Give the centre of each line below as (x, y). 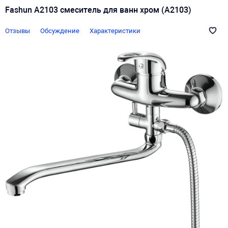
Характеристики (115, 31)
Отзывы (18, 31)
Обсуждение (60, 31)
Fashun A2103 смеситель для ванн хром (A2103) (98, 10)
